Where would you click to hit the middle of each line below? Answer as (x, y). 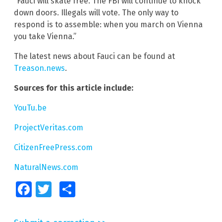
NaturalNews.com (46, 167)
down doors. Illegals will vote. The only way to (96, 13)
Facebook (45, 190)
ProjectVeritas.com (49, 128)
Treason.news (39, 68)
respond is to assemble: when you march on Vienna (108, 25)
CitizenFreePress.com (53, 148)
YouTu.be (30, 108)
